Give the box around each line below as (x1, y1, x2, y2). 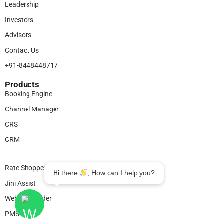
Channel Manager (5, 105, 59, 113)
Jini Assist (5, 179, 36, 187)
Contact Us (5, 46, 39, 54)
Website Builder (5, 194, 52, 202)
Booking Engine (5, 89, 52, 98)
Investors (5, 15, 33, 24)
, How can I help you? (87, 169, 155, 177)
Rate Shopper (5, 164, 46, 172)
